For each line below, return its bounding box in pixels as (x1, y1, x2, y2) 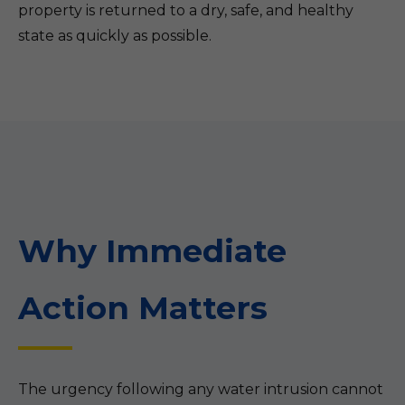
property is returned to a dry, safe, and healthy (18, 2, 353, 19)
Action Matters (18, 288, 268, 327)
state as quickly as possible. (18, 27, 212, 44)
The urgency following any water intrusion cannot (18, 381, 383, 398)
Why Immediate (18, 231, 287, 270)
